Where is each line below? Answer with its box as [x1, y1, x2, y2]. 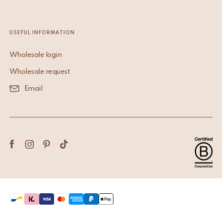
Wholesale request [9, 68, 70, 75]
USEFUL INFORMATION [9, 30, 75, 36]
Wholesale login [9, 51, 62, 58]
